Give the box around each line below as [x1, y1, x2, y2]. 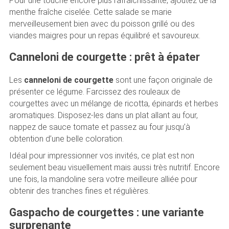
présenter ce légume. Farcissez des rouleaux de [9, 86, 180, 97]
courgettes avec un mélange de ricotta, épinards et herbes [9, 98, 218, 108]
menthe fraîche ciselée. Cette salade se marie [9, 7, 172, 17]
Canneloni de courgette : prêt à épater [9, 51, 200, 64]
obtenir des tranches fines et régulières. [9, 186, 150, 196]
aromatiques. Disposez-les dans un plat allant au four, [9, 110, 198, 120]
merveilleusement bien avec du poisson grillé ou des [9, 19, 195, 29]
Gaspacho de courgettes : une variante [9, 205, 204, 219]
